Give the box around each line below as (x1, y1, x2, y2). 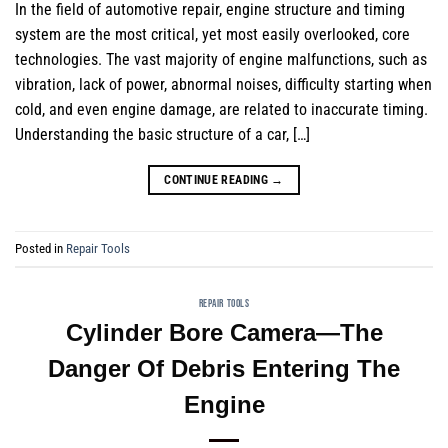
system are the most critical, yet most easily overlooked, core (15, 25, 410, 45)
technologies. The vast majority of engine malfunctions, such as (15, 50, 427, 70)
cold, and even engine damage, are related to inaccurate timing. (15, 100, 428, 120)
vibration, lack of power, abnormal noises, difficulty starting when (15, 75, 432, 95)
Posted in (15, 240, 66, 256)
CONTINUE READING (164, 173, 272, 188)
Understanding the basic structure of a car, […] (15, 125, 310, 145)
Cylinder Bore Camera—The (65, 318, 383, 346)
